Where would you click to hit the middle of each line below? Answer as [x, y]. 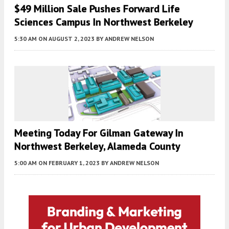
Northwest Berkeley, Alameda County [97, 146]
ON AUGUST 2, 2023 [66, 39]
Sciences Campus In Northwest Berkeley [104, 22]
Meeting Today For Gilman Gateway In [99, 133]
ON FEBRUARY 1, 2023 [69, 163]
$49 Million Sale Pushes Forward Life [97, 9]
